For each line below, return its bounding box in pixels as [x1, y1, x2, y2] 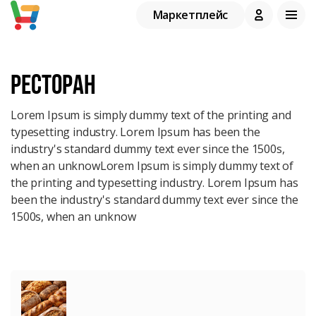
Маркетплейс [152, 6, 228, 23]
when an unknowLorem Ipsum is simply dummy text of [11, 158, 294, 174]
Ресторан [11, 68, 96, 99]
